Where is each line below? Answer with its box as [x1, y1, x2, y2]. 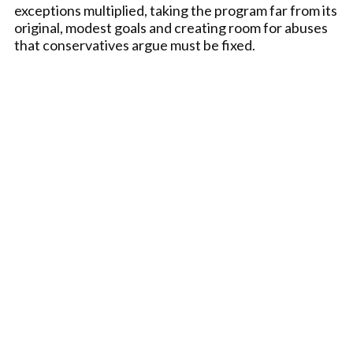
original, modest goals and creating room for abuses [14, 19, 328, 36]
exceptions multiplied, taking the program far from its [14, 2, 337, 19]
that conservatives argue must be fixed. [14, 36, 255, 54]
